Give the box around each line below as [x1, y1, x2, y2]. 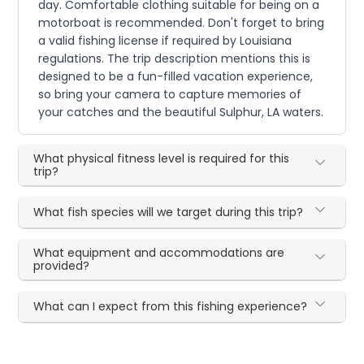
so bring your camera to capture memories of [38, 86, 302, 103]
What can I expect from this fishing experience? [33, 298, 308, 315]
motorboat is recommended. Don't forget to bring [38, 15, 325, 32]
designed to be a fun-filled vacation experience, [38, 68, 314, 85]
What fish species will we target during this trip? [33, 204, 304, 221]
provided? [33, 258, 90, 275]
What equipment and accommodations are [33, 245, 285, 262]
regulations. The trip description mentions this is [38, 50, 311, 67]
